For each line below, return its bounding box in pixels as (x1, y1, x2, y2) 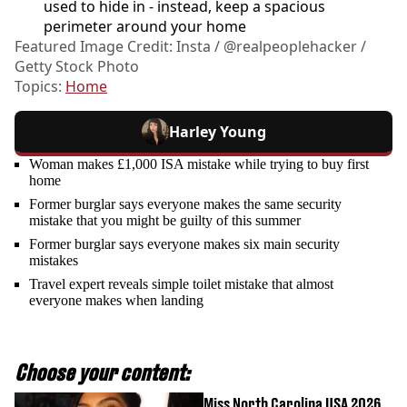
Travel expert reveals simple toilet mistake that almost (29, 275, 333, 292)
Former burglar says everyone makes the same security (29, 195, 342, 212)
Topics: (15, 75, 65, 96)
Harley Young (168, 121, 266, 142)
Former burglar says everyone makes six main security (29, 235, 340, 252)
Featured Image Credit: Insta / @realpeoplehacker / (15, 35, 366, 56)
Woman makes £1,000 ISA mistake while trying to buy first (29, 155, 369, 172)
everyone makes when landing (29, 292, 203, 308)
